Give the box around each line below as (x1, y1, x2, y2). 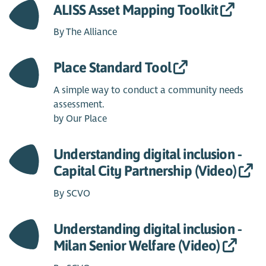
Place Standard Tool (53, 59, 171, 76)
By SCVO (53, 188, 91, 200)
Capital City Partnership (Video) (53, 163, 236, 179)
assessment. (53, 99, 105, 111)
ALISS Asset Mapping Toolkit (53, 1, 218, 18)
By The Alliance (53, 26, 118, 39)
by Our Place (53, 113, 107, 125)
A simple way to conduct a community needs (53, 84, 244, 97)
